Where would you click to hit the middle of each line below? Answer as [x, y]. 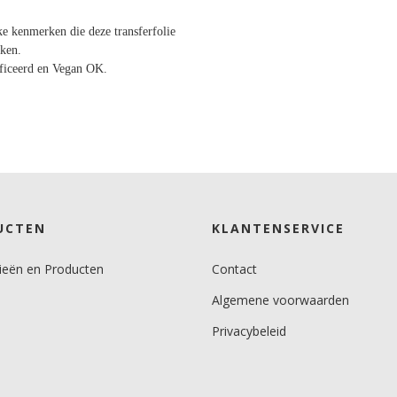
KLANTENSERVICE [278, 228]
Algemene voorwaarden [280, 300]
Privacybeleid [249, 331]
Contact [234, 269]
